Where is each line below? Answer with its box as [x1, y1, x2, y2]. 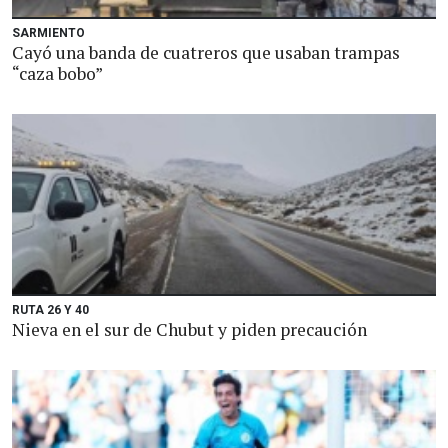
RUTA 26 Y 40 [12, 303, 89, 317]
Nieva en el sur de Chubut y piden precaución [12, 318, 367, 341]
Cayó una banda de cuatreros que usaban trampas [12, 41, 400, 64]
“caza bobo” [12, 62, 103, 85]
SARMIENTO [12, 26, 85, 40]
